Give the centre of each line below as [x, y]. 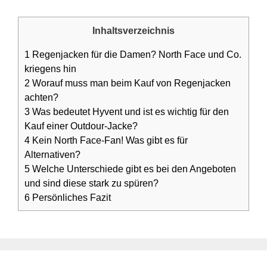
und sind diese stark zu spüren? [91, 183]
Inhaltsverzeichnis [133, 30]
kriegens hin [50, 69]
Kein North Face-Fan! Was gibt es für [109, 140]
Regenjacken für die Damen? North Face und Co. [136, 55]
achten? [41, 97]
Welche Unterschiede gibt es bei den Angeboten [133, 169]
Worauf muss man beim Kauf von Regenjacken [130, 83]
